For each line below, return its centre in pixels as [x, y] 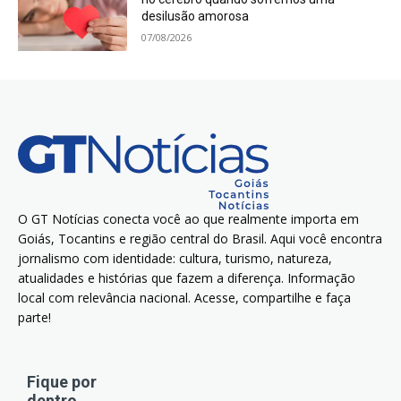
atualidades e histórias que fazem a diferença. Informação [187, 277]
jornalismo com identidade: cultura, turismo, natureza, [175, 258]
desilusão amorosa [196, 17]
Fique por [62, 381]
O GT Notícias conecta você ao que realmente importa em [188, 218]
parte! [34, 317]
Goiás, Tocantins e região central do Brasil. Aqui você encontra [200, 238]
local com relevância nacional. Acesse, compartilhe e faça [184, 297]
